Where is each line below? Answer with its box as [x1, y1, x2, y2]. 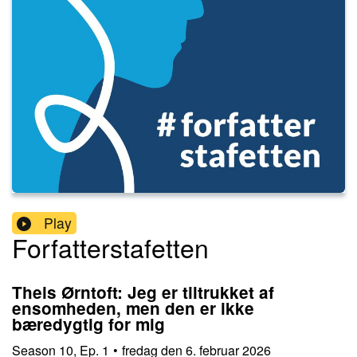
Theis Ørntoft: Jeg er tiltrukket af [12, 280, 274, 304]
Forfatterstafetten [12, 229, 209, 266]
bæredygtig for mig [12, 312, 165, 336]
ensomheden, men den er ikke [12, 296, 254, 320]
